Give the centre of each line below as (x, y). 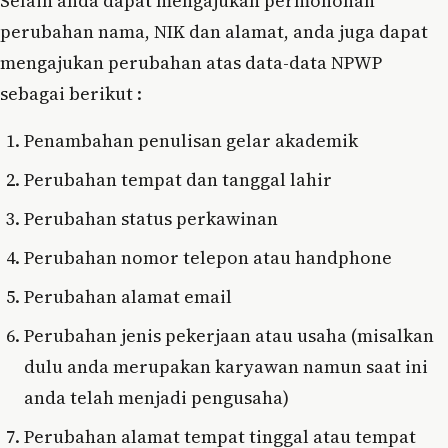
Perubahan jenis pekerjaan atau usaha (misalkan (229, 336)
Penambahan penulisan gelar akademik (191, 141)
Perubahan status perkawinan (151, 219)
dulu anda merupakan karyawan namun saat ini (226, 367)
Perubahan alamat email (128, 297)
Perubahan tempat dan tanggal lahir (178, 180)
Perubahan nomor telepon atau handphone (208, 258)
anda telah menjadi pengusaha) (156, 398)
